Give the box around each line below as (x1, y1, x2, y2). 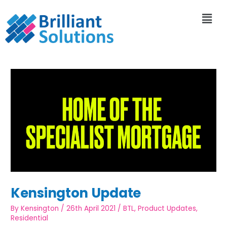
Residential (11, 213, 49, 223)
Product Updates (138, 204, 197, 214)
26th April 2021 (66, 204, 116, 214)
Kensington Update (11, 183, 141, 202)
